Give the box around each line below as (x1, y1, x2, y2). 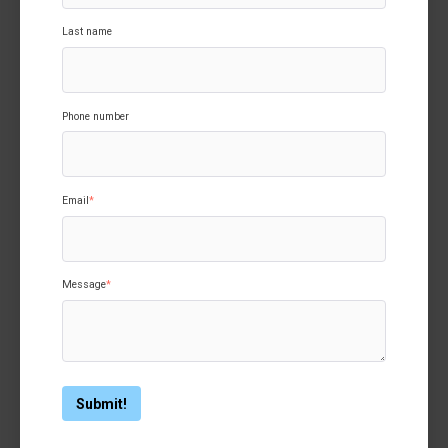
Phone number (62, 109, 129, 123)
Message (62, 278, 106, 292)
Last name (62, 25, 112, 39)
